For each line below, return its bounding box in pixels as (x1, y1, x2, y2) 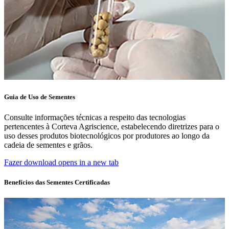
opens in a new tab (58, 157, 119, 167)
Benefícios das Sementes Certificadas (4, 178, 110, 186)
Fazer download (4, 157, 56, 167)
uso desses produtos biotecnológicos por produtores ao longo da (4, 131, 210, 140)
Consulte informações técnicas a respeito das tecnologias (4, 112, 186, 122)
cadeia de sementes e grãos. (4, 140, 93, 149)
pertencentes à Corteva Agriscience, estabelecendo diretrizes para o (4, 122, 219, 131)
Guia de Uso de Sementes (4, 93, 75, 101)
